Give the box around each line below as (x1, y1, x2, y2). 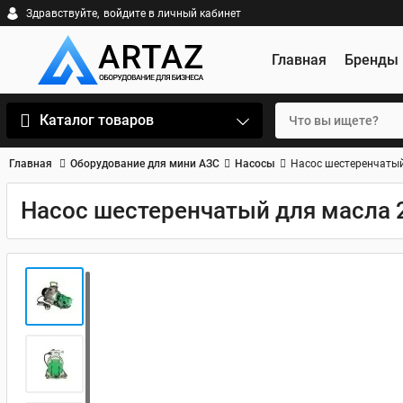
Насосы (235, 157, 275, 170)
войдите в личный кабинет (103, 6, 241, 20)
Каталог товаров (40, 112, 154, 129)
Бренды (345, 50, 399, 68)
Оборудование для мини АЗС (70, 157, 219, 170)
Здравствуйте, (26, 6, 99, 20)
